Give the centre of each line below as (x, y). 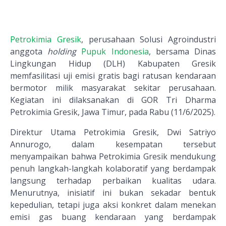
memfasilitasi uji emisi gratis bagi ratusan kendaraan (113, 76)
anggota (29, 52)
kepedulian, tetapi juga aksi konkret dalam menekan (113, 205)
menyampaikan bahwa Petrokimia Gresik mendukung (113, 157)
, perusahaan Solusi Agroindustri (148, 40)
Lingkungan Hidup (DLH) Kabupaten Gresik (113, 64)
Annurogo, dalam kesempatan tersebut (113, 145)
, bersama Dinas (182, 52)
